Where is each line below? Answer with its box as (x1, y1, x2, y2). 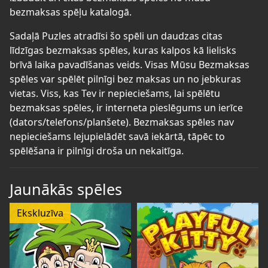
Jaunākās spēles (10, 178, 122, 199)
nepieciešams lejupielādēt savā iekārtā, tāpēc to (10, 129, 225, 143)
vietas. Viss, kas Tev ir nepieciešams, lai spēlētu (10, 86, 220, 100)
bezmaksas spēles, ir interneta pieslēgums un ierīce (10, 100, 243, 114)
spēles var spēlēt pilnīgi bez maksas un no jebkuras (10, 72, 241, 86)
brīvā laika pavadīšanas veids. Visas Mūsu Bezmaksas (10, 57, 249, 71)
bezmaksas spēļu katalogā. (10, 5, 132, 19)
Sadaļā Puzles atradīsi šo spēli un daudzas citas (10, 29, 223, 42)
